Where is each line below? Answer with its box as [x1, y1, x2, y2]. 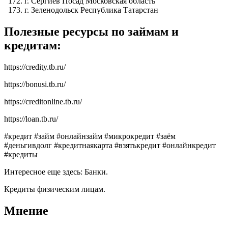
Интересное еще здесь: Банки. [4, 167, 108, 176]
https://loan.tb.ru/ [4, 114, 58, 123]
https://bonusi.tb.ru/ [4, 79, 66, 89]
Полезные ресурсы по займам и [4, 25, 179, 39]
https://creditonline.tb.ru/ [4, 97, 82, 106]
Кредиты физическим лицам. [4, 184, 105, 193]
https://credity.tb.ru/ [4, 62, 66, 71]
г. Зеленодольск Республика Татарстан [24, 6, 158, 15]
